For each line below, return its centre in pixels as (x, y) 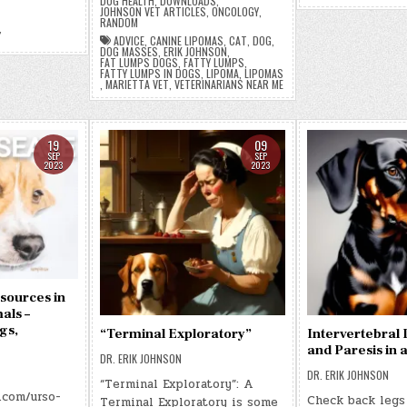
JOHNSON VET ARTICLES (153, 11)
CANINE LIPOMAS (186, 40)
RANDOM (119, 22)
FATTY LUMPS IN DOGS (150, 73)
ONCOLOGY (235, 11)
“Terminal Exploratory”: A (176, 384)
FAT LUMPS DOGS (139, 62)
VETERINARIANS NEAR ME (228, 84)
